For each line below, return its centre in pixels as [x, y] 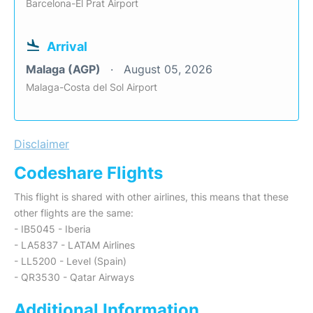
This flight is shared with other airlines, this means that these [151, 197]
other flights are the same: [74, 213]
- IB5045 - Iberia [52, 229]
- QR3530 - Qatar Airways [74, 277]
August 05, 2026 [168, 69]
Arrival [67, 46]
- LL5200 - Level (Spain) [70, 261]
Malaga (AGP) [65, 69]
